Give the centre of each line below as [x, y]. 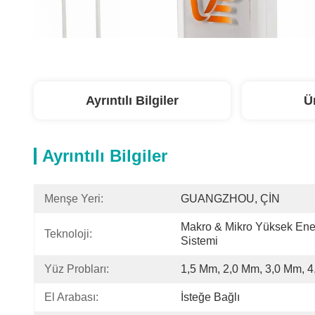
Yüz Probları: [77, 269]
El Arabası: [71, 297]
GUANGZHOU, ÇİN [230, 199]
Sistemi [199, 241]
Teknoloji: [68, 234]
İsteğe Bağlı [210, 297]
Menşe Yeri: [74, 199]
